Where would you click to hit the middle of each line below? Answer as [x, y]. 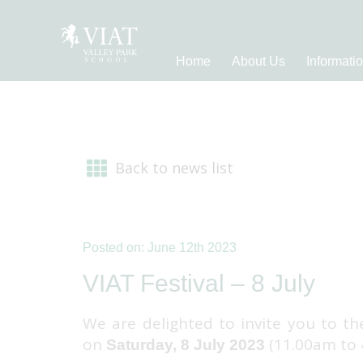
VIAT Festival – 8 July [199, 283]
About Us [258, 61]
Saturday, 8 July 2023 [188, 344]
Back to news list [174, 168]
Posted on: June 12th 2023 [160, 247]
